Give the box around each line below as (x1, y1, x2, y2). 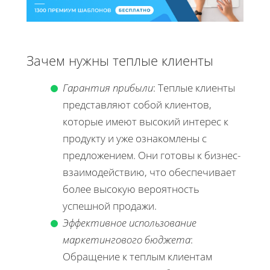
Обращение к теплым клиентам (63, 250, 212, 264)
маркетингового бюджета (63, 233, 190, 247)
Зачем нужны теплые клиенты (27, 51, 213, 69)
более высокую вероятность (63, 182, 199, 196)
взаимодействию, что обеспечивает (63, 165, 236, 180)
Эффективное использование (63, 216, 196, 230)
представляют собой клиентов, (63, 98, 212, 112)
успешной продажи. (63, 199, 157, 213)
